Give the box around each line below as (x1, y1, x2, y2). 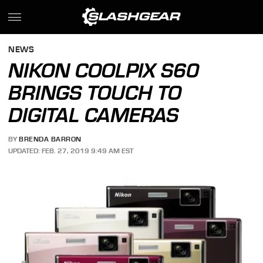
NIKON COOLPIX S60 (8, 59, 200, 82)
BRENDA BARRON (19, 135, 82, 144)
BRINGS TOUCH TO (8, 81, 182, 104)
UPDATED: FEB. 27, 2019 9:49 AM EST (8, 146, 134, 155)
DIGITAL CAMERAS (8, 103, 179, 127)
